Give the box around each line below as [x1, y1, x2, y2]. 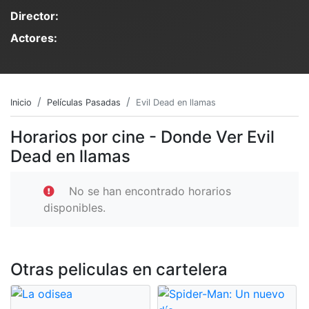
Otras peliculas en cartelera [10, 259, 228, 279]
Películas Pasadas [47, 97, 121, 108]
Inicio [10, 97, 32, 108]
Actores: [10, 30, 57, 45]
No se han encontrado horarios [69, 183, 231, 198]
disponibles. [43, 200, 106, 215]
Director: [10, 8, 59, 23]
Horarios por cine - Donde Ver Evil [10, 126, 275, 147]
